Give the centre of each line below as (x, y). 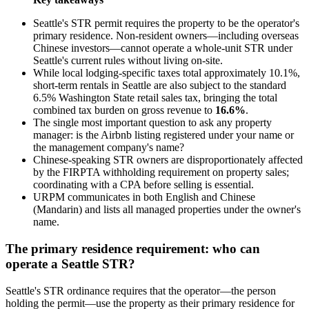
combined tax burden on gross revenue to (124, 110)
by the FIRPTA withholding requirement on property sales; (161, 172)
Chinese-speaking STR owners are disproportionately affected (168, 160)
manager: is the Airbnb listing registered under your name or (163, 135)
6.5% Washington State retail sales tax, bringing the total (155, 98)
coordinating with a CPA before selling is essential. (143, 185)
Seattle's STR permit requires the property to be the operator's (166, 23)
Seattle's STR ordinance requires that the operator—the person (141, 290)
